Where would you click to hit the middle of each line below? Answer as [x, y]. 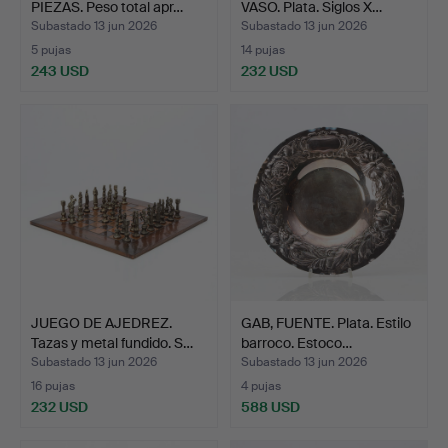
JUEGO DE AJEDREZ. [101, 322]
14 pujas [263, 49]
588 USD [270, 406]
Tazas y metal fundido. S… [112, 342]
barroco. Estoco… [296, 342]
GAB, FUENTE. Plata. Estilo [326, 322]
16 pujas [53, 385]
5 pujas [51, 49]
